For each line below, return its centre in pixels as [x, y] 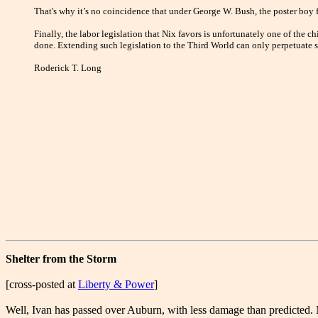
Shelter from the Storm [61, 259]
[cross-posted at [42, 285]
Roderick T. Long [68, 68]
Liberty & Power [116, 285]
